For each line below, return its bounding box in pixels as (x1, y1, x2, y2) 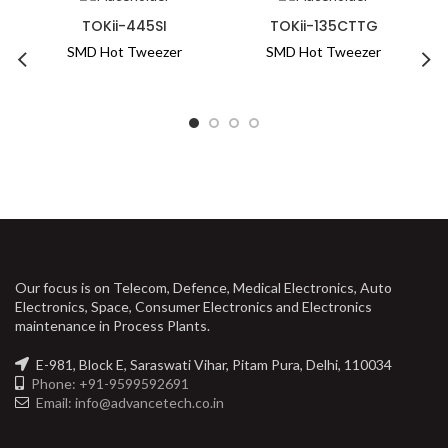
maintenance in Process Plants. (15, 316, 210, 334)
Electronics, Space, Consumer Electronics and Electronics (15, 297, 372, 315)
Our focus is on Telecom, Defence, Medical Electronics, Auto (15, 278, 392, 296)
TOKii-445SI (82, 15, 167, 36)
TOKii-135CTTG (269, 15, 378, 36)
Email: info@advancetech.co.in (36, 393, 224, 411)
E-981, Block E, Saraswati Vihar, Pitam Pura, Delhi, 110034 (33, 355, 392, 373)
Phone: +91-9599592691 (28, 374, 189, 392)
